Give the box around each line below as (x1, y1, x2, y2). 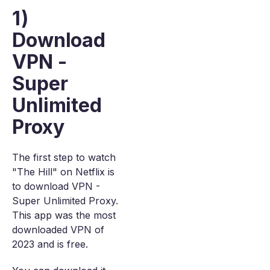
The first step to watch (12, 151, 116, 163)
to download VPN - (12, 180, 100, 192)
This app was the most (12, 209, 116, 221)
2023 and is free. (12, 238, 88, 250)
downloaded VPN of (12, 224, 104, 236)
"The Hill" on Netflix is (12, 166, 115, 178)
